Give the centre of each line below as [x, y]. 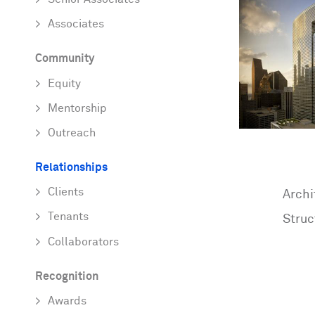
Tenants [68, 217]
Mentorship [77, 108]
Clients [66, 193]
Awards [67, 301]
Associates [76, 25]
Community [65, 59]
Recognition [67, 276]
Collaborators [83, 242]
